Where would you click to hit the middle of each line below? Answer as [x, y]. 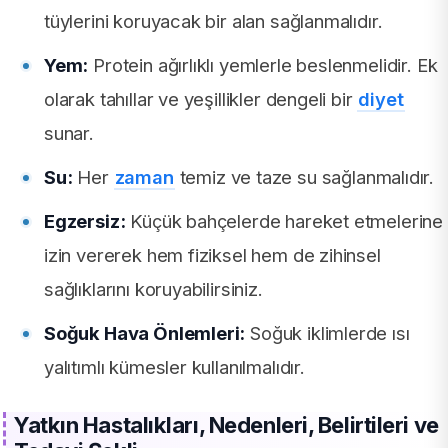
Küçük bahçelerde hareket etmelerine [284, 221]
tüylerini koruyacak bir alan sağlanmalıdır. [213, 21]
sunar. [69, 133]
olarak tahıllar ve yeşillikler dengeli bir [201, 99]
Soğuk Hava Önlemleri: [145, 333]
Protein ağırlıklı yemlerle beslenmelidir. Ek [263, 65]
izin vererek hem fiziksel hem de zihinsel [212, 255]
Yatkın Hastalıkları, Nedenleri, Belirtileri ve [226, 425]
